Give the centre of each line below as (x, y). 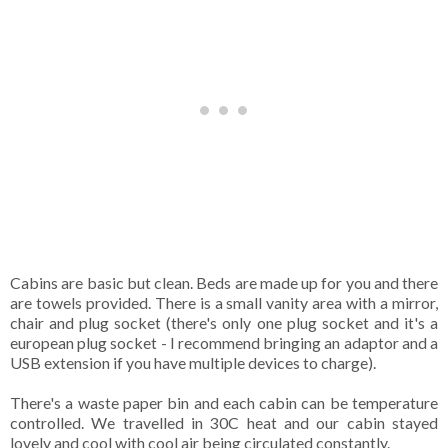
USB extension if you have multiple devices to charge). (194, 362)
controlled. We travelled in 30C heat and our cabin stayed (224, 422)
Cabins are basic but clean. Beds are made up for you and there (224, 282)
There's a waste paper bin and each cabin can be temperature (224, 402)
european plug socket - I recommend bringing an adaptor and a (224, 342)
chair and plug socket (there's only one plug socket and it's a (224, 322)
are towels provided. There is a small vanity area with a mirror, (224, 302)
